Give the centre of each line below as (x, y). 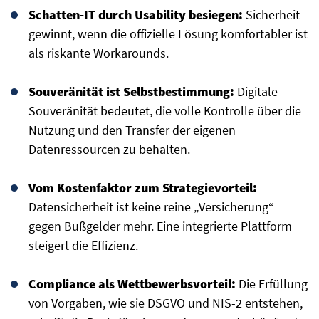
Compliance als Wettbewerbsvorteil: (132, 284)
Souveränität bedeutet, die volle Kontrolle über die (165, 111)
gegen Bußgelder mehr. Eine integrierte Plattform (160, 226)
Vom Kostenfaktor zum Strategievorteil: (143, 188)
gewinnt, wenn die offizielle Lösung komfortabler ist (168, 34)
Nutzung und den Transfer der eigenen (132, 130)
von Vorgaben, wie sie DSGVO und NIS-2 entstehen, (166, 303)
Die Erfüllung (272, 284)
